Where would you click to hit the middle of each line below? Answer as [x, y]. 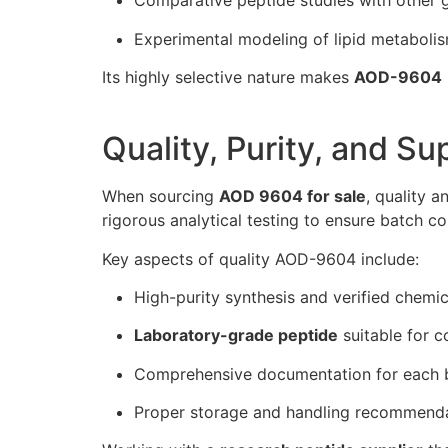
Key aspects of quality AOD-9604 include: [260, 258]
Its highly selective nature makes [228, 77]
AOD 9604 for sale [292, 196]
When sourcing [160, 196]
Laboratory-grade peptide [236, 335]
